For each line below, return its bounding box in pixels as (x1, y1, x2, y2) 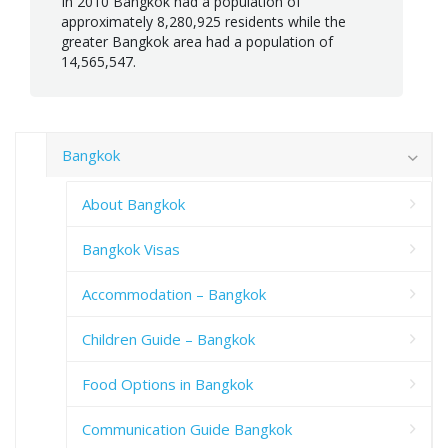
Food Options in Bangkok (82, 373, 253, 394)
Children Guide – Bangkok (82, 328, 255, 349)
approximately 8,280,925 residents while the (61, 11, 346, 31)
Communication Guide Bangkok (82, 418, 292, 439)
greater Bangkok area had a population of (61, 31, 333, 51)
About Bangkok (82, 193, 185, 214)
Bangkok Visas (82, 238, 180, 259)
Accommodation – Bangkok (82, 283, 266, 304)
